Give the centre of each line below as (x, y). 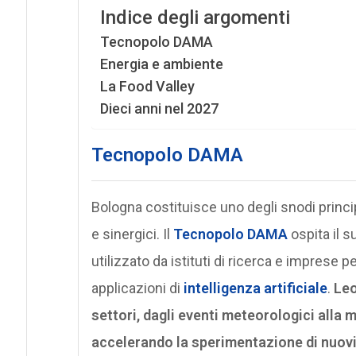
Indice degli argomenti (195, 17)
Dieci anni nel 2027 (159, 108)
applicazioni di (137, 288)
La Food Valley (147, 86)
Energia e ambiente (161, 64)
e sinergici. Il (132, 234)
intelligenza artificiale (255, 288)
